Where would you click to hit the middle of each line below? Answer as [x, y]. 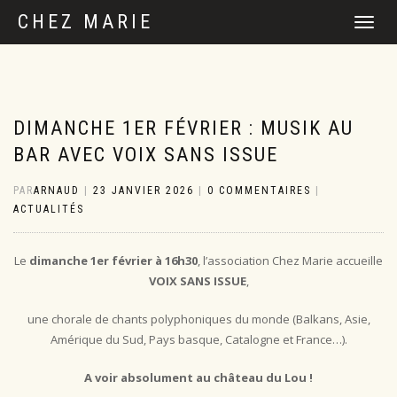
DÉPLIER [371, 23]
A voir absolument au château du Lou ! [198, 378]
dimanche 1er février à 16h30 [113, 261]
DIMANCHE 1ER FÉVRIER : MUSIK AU [183, 128]
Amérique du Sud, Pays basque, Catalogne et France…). [198, 339]
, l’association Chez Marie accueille [290, 261]
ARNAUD [57, 191]
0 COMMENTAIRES [259, 191]
